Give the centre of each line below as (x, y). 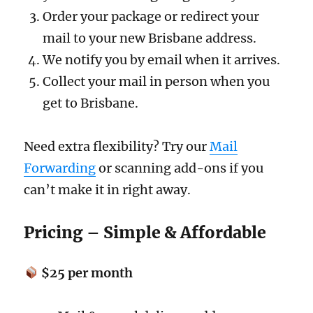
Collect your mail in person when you (156, 81)
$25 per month (85, 272)
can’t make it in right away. (108, 190)
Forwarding (60, 168)
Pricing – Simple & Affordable (145, 232)
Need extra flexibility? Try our (117, 147)
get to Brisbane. (91, 103)
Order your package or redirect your (151, 16)
